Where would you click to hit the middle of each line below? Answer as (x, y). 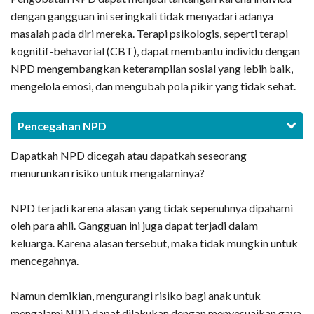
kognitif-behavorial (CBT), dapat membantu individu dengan (155, 51)
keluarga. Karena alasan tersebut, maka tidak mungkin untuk (154, 243)
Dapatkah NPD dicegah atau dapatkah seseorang (129, 156)
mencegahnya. (45, 261)
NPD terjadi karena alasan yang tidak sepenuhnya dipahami (152, 208)
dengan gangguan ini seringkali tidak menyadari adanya (142, 16)
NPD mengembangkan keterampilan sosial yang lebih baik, (152, 69)
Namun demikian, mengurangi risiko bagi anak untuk (136, 296)
